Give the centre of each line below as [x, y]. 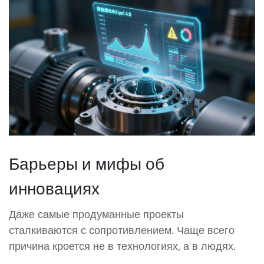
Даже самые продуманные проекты [96, 214]
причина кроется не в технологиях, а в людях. [122, 245]
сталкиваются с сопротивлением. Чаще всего [122, 230]
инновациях [54, 187]
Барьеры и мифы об [87, 163]
